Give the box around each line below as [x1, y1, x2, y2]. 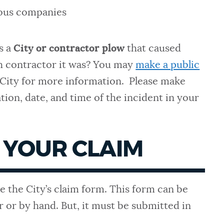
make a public [135, 60, 200, 70]
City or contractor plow [13, 43, 125, 54]
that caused [124, 43, 181, 54]
